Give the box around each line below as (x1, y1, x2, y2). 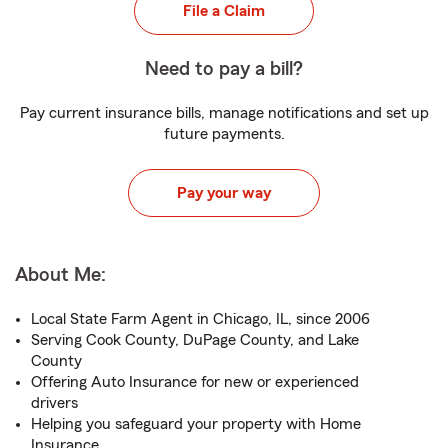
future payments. (163, 126, 285, 142)
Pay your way (177, 185, 271, 201)
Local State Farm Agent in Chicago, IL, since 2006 (31, 311, 370, 327)
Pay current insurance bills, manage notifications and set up (19, 105, 429, 121)
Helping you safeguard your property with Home (31, 416, 361, 432)
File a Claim (183, 3, 265, 19)
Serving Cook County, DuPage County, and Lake (31, 332, 359, 348)
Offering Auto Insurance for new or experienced (31, 374, 359, 390)
